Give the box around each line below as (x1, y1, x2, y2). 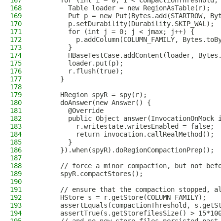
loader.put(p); (37, 59, 123, 67)
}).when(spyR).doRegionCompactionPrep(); (37, 146, 214, 154)
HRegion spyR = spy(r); (37, 91, 147, 99)
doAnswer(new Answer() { (37, 99, 151, 107)
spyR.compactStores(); (37, 170, 143, 178)
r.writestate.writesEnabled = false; (37, 122, 214, 130)
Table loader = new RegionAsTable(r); (37, 4, 210, 12)
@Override (37, 107, 104, 114)
